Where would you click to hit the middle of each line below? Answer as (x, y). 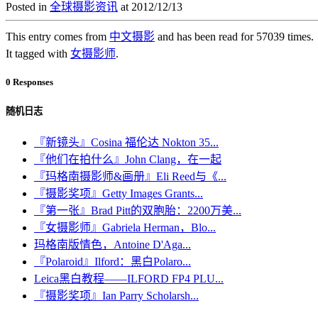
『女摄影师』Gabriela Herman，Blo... (125, 228)
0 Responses (29, 82)
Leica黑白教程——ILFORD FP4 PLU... (129, 279)
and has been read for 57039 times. (234, 36)
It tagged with (38, 53)
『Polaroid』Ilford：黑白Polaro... (113, 262)
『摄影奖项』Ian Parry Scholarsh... (116, 296)
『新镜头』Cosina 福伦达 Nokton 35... (126, 143)
